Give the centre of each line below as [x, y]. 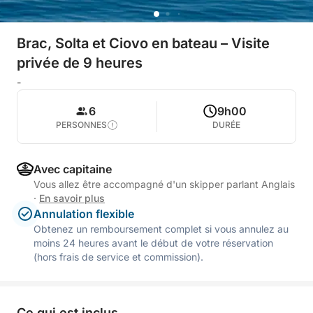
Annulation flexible [84, 214]
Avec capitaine [73, 169]
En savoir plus [72, 198]
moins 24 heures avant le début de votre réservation [153, 243]
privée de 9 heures [80, 63]
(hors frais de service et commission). [118, 257]
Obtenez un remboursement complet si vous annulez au [161, 229]
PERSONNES [81, 125]
